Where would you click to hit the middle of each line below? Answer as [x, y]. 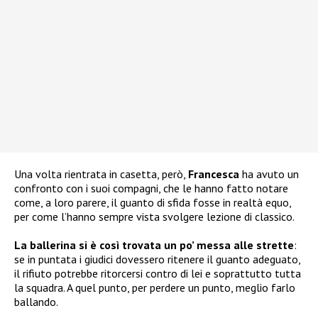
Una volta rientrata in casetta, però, [101, 174]
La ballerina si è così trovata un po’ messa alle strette [154, 245]
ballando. [36, 302]
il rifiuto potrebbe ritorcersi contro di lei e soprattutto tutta [158, 274]
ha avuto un [269, 174]
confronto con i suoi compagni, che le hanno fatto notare [151, 188]
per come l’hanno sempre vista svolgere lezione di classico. [154, 217]
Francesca [214, 174]
